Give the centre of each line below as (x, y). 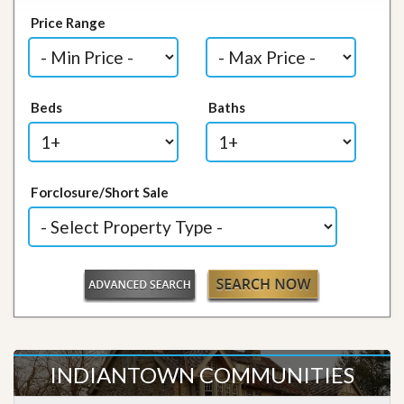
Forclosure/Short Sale (100, 192)
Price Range (69, 23)
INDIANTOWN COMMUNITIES (202, 375)
